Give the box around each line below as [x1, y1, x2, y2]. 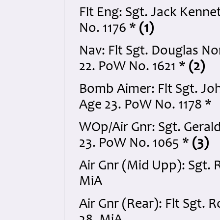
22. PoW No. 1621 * [79, 60, 189, 74]
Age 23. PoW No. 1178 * [79, 99, 212, 112]
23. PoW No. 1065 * [79, 137, 192, 151]
